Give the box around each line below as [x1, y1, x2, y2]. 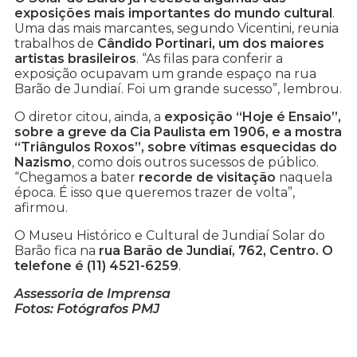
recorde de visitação [139, 170, 276, 186]
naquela [276, 170, 332, 186]
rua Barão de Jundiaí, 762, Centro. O [99, 243, 333, 259]
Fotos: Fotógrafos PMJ [14, 301, 159, 317]
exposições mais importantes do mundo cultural [14, 6, 332, 22]
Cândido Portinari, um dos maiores [97, 36, 324, 52]
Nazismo [14, 155, 72, 171]
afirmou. [14, 200, 68, 216]
